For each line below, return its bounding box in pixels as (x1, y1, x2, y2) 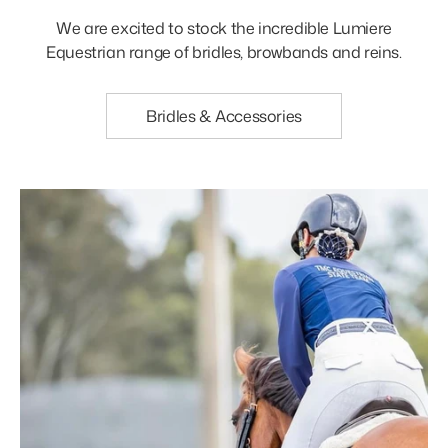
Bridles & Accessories (146, 104, 302, 127)
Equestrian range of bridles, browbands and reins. (46, 40, 402, 63)
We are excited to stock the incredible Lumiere (56, 16, 392, 39)
